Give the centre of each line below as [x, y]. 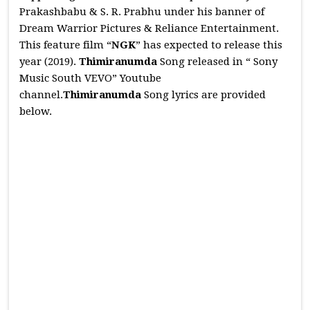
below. [36, 111]
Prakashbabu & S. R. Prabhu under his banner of [142, 12]
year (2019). [49, 62]
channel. [42, 95]
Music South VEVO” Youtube [91, 78]
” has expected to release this [209, 45]
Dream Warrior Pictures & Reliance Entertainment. [149, 28]
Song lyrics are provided [205, 95]
